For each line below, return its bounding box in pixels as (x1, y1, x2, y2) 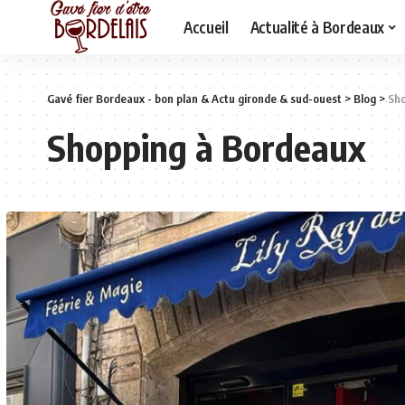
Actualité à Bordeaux (250, 16, 384, 37)
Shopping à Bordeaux (47, 125, 365, 170)
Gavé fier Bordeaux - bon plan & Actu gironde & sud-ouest (47, 91, 342, 106)
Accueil (184, 16, 229, 37)
